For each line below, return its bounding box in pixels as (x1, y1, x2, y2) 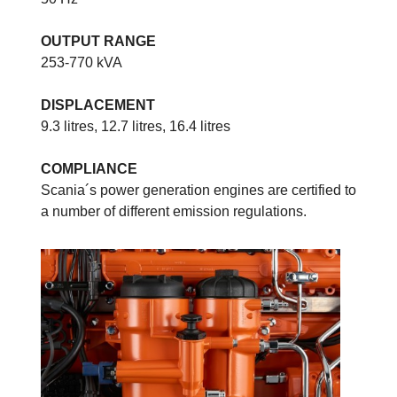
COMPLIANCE (41, 160, 137, 176)
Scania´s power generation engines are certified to (41, 182, 356, 198)
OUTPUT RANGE (41, 33, 156, 49)
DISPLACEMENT (41, 97, 159, 113)
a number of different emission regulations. (41, 203, 310, 219)
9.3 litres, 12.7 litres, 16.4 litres (41, 118, 230, 134)
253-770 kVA (41, 54, 122, 70)
